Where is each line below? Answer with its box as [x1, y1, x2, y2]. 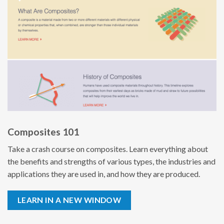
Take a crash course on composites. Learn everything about [7, 144, 208, 154]
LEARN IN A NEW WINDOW [17, 195, 121, 204]
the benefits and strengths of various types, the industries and [7, 156, 215, 166]
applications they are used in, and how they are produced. [7, 169, 200, 179]
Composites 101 [7, 125, 79, 137]
